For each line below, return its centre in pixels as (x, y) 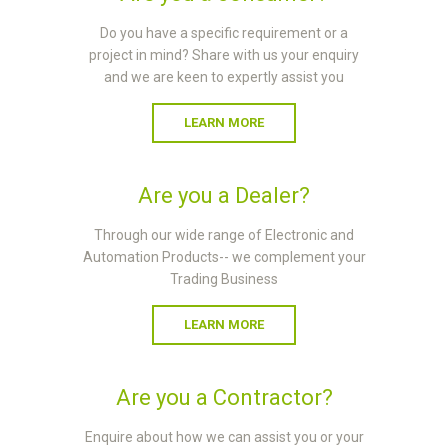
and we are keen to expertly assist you (224, 77)
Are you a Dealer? (224, 196)
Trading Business (224, 279)
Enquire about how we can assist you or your (224, 437)
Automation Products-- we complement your (224, 257)
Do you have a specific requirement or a (224, 33)
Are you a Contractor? (224, 398)
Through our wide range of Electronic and (224, 235)
